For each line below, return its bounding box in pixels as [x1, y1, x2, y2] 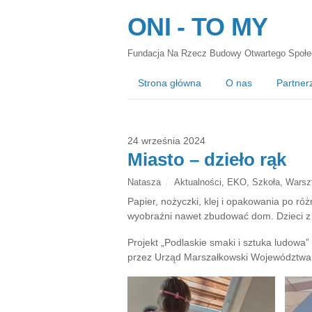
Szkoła [251, 176, 280, 187]
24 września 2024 [127, 134, 205, 146]
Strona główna [138, 77, 201, 89]
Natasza [127, 176, 161, 187]
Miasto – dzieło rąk [127, 148, 286, 170]
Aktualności [173, 176, 221, 187]
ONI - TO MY [127, 13, 268, 42]
